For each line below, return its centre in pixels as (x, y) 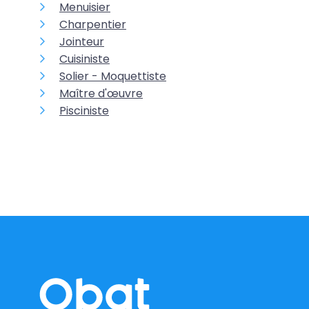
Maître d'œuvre (101, 93)
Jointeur (82, 42)
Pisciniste (84, 111)
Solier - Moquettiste (113, 76)
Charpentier (93, 24)
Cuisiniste (84, 59)
